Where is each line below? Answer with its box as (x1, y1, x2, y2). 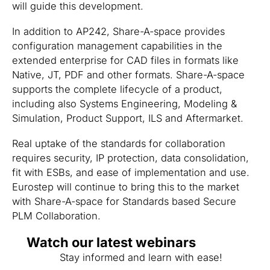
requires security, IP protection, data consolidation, (12, 151, 249, 164)
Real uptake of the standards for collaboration (12, 137, 225, 149)
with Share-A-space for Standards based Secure (12, 195, 236, 207)
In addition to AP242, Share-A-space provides (12, 25, 225, 37)
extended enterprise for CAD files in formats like (12, 54, 239, 66)
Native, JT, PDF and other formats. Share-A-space (12, 68, 245, 81)
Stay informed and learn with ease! (60, 251, 222, 263)
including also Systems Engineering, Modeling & (12, 97, 237, 110)
